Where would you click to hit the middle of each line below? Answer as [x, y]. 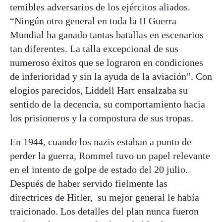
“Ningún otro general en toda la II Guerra [93, 21]
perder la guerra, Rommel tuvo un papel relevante [110, 155]
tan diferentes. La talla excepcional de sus [94, 48]
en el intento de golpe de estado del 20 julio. [99, 169]
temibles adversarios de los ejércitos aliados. [100, 7]
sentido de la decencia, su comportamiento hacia [108, 104]
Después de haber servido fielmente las [89, 183]
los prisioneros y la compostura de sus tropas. [102, 118]
